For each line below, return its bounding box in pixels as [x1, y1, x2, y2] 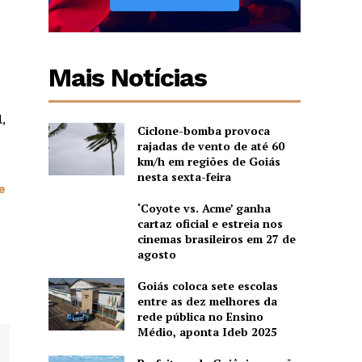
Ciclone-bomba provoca [137, 122, 270, 138]
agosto [137, 246, 176, 262]
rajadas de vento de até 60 [137, 137, 284, 154]
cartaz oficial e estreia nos [137, 215, 283, 231]
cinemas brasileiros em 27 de [137, 230, 296, 246]
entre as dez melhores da [137, 293, 277, 309]
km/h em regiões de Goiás [137, 153, 280, 169]
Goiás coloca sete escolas [137, 277, 278, 293]
